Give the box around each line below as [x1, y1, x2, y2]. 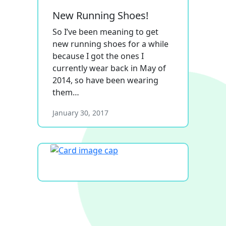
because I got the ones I [52, 50, 144, 62]
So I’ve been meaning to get [52, 26, 158, 37]
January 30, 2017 [52, 107, 108, 118]
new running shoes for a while [52, 38, 168, 49]
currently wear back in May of [52, 62, 166, 74]
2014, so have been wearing [52, 74, 158, 86]
